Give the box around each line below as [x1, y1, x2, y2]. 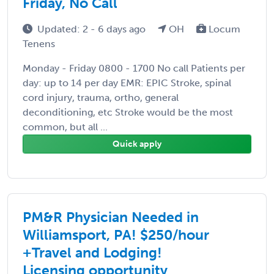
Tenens [23, 37, 55, 50]
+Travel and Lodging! [23, 243, 162, 261]
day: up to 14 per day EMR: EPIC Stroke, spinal [23, 76, 231, 89]
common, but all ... [23, 120, 108, 133]
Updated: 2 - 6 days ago [37, 23, 148, 35]
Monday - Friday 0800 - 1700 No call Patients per [23, 62, 245, 74]
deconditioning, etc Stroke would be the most [23, 106, 233, 118]
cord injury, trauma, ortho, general [23, 91, 179, 103]
